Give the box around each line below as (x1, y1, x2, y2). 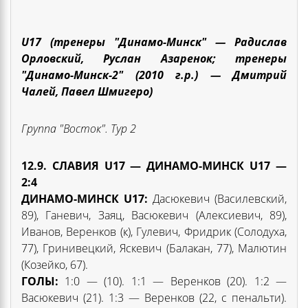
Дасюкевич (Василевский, (148, 190, 287, 206)
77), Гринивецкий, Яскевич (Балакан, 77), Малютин (21, 240, 287, 256)
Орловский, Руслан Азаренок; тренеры (21, 50, 287, 66)
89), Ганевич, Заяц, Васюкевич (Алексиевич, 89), (21, 207, 287, 223)
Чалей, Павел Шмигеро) (21, 83, 153, 99)
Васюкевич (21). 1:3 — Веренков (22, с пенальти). (21, 289, 287, 305)
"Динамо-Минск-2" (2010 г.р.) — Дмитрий (21, 67, 287, 82)
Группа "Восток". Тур (21, 120, 127, 136)
